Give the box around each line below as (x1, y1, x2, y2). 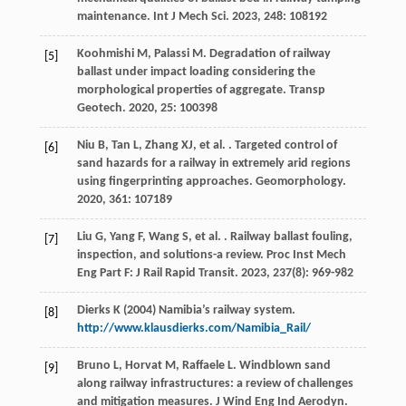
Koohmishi (76, 47, 134, 62)
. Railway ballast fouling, (220, 230, 353, 245)
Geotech (76, 101, 122, 116)
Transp (288, 83, 325, 98)
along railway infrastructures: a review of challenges (76, 377, 353, 391)
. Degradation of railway (202, 47, 331, 62)
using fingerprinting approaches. (76, 175, 256, 189)
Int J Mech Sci (152, 10, 226, 24)
